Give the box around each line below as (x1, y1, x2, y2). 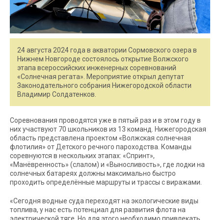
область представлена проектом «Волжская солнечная (10, 134, 191, 142)
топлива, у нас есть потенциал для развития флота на (10, 206, 186, 214)
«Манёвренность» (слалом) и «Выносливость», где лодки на (10, 161, 205, 169)
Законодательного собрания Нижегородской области (17, 82, 192, 90)
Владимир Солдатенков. (17, 90, 96, 99)
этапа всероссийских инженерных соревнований (17, 64, 176, 72)
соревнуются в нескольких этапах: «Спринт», (10, 152, 155, 160)
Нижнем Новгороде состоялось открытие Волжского (17, 55, 189, 63)
